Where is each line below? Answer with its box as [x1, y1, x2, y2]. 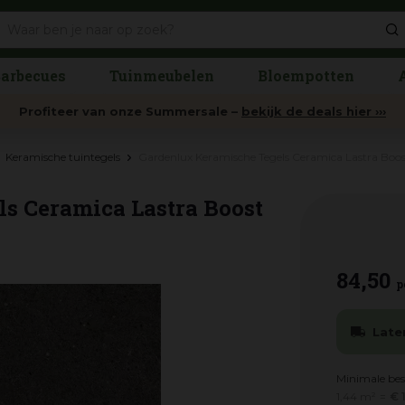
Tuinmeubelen [108, 66, 214, 85]
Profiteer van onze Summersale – [19, 104, 241, 118]
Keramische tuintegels [5, 150, 120, 164]
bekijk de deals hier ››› [241, 104, 386, 118]
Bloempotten [257, 66, 354, 85]
